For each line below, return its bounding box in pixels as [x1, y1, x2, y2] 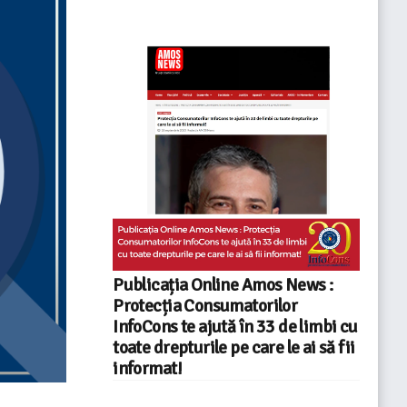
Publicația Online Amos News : [113, 273, 333, 296]
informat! [113, 357, 182, 380]
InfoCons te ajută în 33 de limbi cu [113, 315, 358, 338]
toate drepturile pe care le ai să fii [113, 336, 355, 359]
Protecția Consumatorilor [113, 294, 298, 317]
